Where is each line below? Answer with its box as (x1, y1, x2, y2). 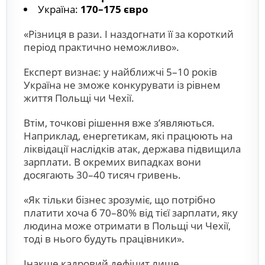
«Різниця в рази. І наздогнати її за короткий (24, 27, 234, 41)
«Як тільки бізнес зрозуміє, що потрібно (24, 193, 215, 206)
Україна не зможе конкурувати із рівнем (24, 78, 221, 92)
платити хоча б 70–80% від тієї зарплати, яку (24, 206, 238, 219)
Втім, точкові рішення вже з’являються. (24, 116, 215, 130)
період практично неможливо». (24, 40, 179, 54)
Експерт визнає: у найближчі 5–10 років (24, 65, 217, 79)
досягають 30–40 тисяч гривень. (24, 168, 181, 182)
